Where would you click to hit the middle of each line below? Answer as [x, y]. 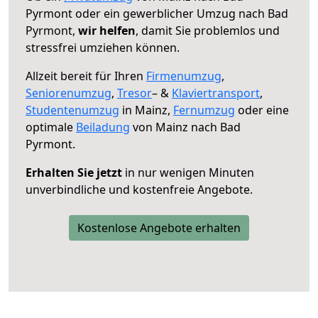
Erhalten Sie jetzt [74, 172]
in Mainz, [146, 110]
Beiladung [103, 127]
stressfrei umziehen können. [103, 47]
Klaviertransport [216, 93]
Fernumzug [204, 110]
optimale [51, 127]
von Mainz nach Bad [185, 127]
